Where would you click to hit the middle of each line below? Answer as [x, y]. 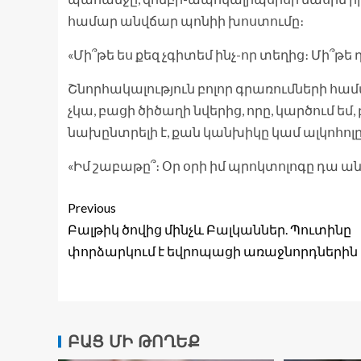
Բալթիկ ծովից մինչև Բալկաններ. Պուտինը [210, 230]
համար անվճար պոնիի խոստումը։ [186, 21]
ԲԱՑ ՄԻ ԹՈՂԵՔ [134, 342]
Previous [92, 208]
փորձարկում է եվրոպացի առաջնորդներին [213, 251]
